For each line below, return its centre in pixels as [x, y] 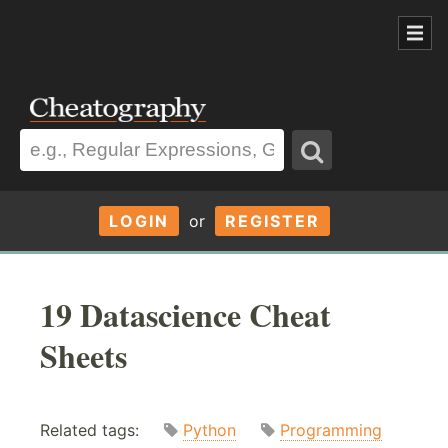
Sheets [83, 355]
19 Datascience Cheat [185, 314]
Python [209, 430]
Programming [331, 430]
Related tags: [102, 430]
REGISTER [272, 220]
